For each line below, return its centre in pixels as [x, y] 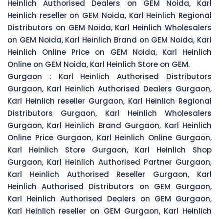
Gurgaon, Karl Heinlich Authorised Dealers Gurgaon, [109, 88]
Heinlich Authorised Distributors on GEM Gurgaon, [109, 186]
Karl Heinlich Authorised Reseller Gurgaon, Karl [109, 174]
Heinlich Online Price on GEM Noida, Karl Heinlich [109, 52]
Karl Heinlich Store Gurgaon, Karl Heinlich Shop [109, 150]
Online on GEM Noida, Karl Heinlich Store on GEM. [99, 64]
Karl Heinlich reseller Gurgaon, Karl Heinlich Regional [109, 101]
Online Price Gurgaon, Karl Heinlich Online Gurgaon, [109, 137]
